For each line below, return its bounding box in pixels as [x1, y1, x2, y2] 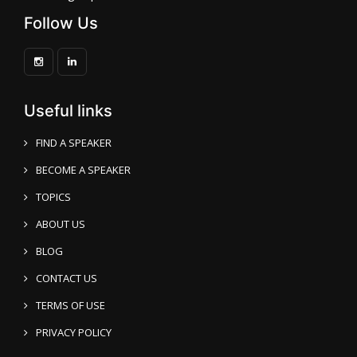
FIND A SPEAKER [36, 135, 112, 150]
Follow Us [24, 14, 98, 33]
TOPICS [36, 190, 71, 204]
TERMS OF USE [36, 298, 105, 312]
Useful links [24, 101, 112, 120]
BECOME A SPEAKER [36, 163, 131, 177]
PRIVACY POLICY [36, 325, 112, 339]
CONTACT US [36, 271, 97, 285]
